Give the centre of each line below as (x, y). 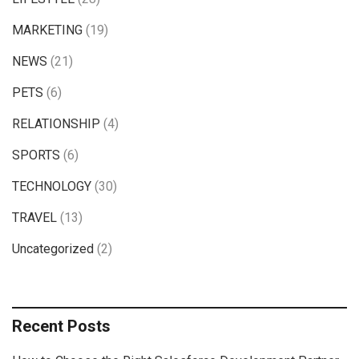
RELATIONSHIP (56, 124)
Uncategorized (53, 249)
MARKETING (47, 30)
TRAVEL (34, 218)
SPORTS (36, 155)
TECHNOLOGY (52, 187)
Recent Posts (61, 327)
